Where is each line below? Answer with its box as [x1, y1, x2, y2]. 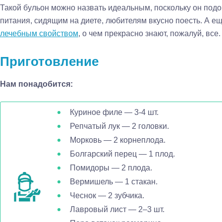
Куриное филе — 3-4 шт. [70, 108, 159, 116]
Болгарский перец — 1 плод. [70, 150, 175, 158]
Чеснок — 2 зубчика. [70, 191, 144, 200]
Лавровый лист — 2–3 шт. [70, 205, 165, 214]
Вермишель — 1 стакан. [70, 177, 158, 186]
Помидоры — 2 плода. [70, 164, 152, 172]
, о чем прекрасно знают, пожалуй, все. [78, 29, 221, 38]
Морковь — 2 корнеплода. [70, 136, 166, 144]
